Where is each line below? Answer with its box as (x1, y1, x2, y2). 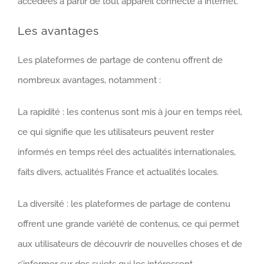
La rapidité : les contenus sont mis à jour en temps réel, (18, 107, 242, 118)
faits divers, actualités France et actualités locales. (18, 167, 219, 178)
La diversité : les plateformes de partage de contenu (18, 199, 230, 210)
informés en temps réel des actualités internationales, (18, 147, 236, 158)
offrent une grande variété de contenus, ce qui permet (18, 219, 239, 230)
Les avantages (18, 24, 99, 38)
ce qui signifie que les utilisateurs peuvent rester (18, 127, 214, 138)
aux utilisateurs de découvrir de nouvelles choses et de (18, 239, 242, 250)
